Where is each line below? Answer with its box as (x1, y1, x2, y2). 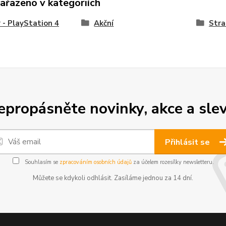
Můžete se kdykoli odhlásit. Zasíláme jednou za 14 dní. (33, 174, 193, 183)
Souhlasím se (23, 158, 60, 166)
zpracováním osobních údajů (59, 158, 132, 166)
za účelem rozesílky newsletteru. (131, 158, 214, 166)
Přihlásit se (165, 137, 212, 148)
